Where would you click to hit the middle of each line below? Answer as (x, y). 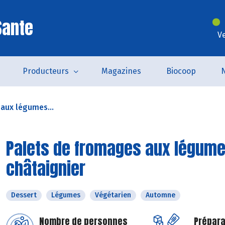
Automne (160, 195)
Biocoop (181, 71)
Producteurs (45, 71)
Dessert (24, 195)
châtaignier (46, 168)
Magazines (121, 71)
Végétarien (113, 195)
